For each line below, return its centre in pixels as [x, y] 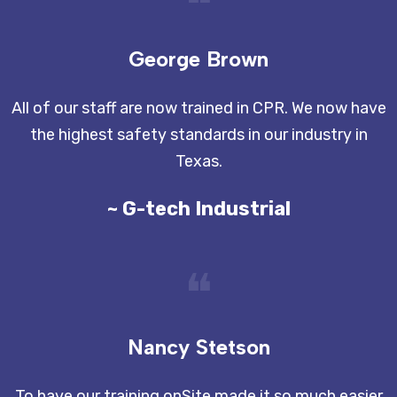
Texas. [198, 162]
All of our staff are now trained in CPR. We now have [198, 109]
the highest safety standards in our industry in [198, 135]
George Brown [198, 59]
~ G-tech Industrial [198, 209]
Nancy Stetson [198, 347]
